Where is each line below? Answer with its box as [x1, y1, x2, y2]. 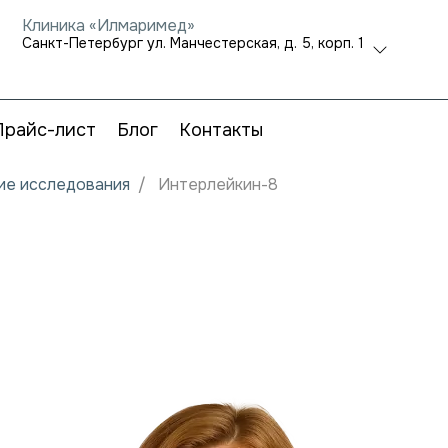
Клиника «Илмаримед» [22, 15, 195, 36]
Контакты [178, 119, 263, 141]
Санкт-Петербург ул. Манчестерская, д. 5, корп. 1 [22, 34, 364, 52]
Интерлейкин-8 [158, 174, 278, 195]
